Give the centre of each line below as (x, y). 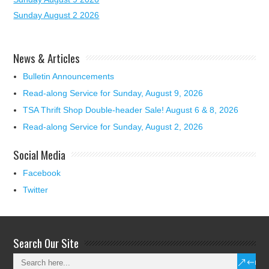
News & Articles (47, 58)
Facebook (42, 173)
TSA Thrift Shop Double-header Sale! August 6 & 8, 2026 (131, 110)
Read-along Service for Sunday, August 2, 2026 (113, 127)
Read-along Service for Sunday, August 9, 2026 (113, 93)
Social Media (40, 155)
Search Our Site (46, 243)
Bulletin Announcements (69, 77)
